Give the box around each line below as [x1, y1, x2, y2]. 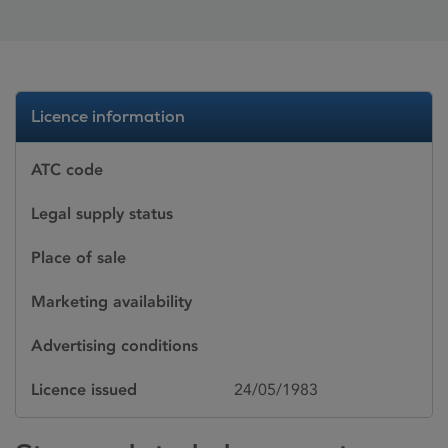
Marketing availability [31, 292, 192, 311]
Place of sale [31, 248, 126, 267]
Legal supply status [31, 204, 173, 223]
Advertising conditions [31, 336, 198, 355]
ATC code [31, 160, 103, 179]
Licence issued [31, 380, 137, 399]
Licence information [31, 106, 185, 127]
